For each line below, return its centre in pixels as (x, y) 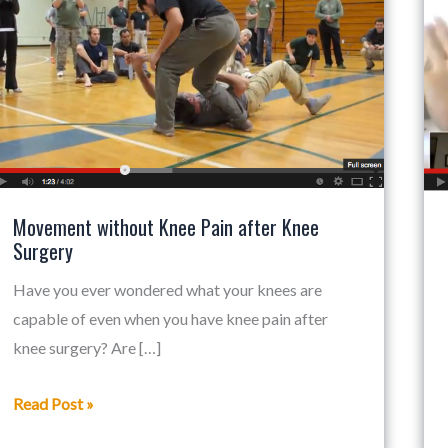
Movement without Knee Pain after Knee (166, 226)
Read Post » (53, 403)
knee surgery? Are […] (87, 347)
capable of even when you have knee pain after (170, 318)
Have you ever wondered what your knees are (167, 289)
